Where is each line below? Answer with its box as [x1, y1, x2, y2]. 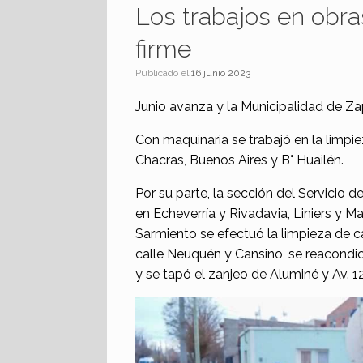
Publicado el [141, 66, 191, 79]
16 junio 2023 [191, 66, 250, 79]
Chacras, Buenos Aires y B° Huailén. [135, 152, 344, 168]
